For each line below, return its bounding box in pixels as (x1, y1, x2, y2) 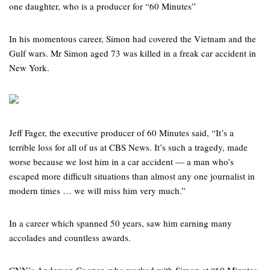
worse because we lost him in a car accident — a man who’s (9, 155, 234, 168)
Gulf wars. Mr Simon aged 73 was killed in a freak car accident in (9, 47, 256, 59)
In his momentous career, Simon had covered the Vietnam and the (9, 33, 256, 45)
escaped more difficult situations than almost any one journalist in (9, 170, 255, 182)
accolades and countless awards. (9, 231, 131, 243)
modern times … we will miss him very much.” (9, 184, 186, 196)
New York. (9, 61, 49, 74)
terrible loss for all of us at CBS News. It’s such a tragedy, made (9, 141, 248, 153)
